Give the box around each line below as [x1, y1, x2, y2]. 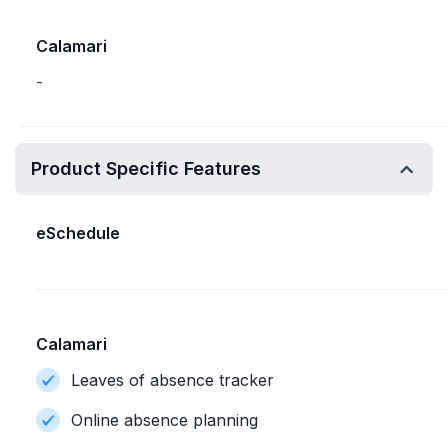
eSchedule [36, 223, 120, 243]
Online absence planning [71, 410, 268, 430]
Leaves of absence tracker [71, 370, 274, 390]
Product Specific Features [31, 158, 261, 179]
